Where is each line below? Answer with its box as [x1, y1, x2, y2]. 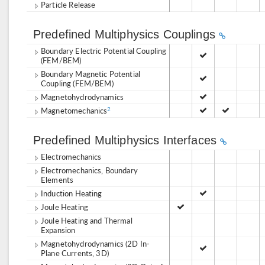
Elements [41, 174, 74, 185]
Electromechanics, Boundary [41, 164, 138, 176]
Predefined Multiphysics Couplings [33, 28, 219, 41]
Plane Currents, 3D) [41, 247, 109, 258]
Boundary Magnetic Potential [41, 68, 141, 79]
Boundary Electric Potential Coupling [41, 45, 167, 56]
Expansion [41, 224, 76, 235]
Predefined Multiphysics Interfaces [33, 134, 221, 147]
